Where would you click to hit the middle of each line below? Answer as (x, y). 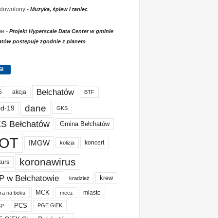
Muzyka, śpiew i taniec (59, 9)
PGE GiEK (50, 206)
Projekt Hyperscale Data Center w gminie (61, 31)
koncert (94, 143)
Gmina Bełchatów (84, 124)
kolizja (67, 143)
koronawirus (47, 162)
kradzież (79, 178)
